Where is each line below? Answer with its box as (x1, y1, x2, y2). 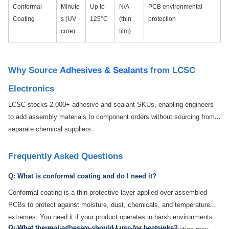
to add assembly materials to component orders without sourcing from (8, 113, 215, 121)
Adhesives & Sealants (60, 65, 148, 76)
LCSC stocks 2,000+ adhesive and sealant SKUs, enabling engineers (8, 101, 214, 109)
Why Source (8, 65, 60, 76)
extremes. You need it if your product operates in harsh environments (8, 213, 213, 221)
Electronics (8, 83, 54, 94)
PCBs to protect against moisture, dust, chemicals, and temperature (8, 200, 210, 209)
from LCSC (148, 65, 195, 76)
